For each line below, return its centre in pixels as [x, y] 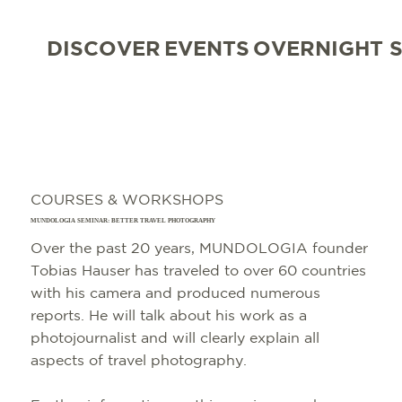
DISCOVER [104, 49]
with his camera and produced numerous [176, 294]
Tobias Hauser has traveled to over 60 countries [199, 271]
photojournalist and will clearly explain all [175, 339]
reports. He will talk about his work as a [169, 316]
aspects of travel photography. [141, 361]
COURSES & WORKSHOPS [127, 201]
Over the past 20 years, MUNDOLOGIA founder [200, 249]
